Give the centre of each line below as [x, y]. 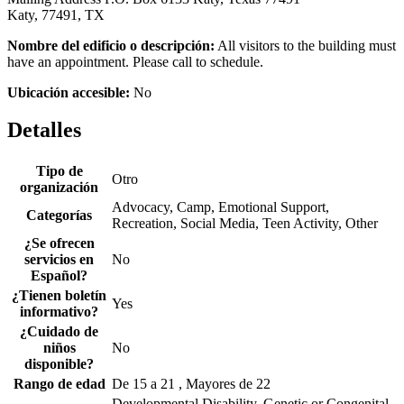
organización [59, 188]
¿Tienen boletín [59, 296]
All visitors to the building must [305, 45]
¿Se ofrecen [59, 243]
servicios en [59, 260]
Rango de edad [59, 384]
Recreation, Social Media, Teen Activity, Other [245, 224]
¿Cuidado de [59, 332]
